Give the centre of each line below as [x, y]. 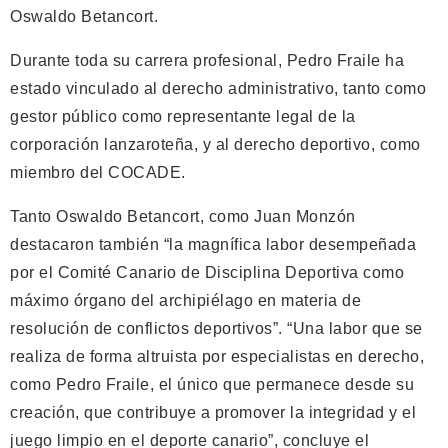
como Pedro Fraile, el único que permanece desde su [212, 384]
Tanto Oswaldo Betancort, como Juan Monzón [183, 216]
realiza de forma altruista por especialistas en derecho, [217, 356]
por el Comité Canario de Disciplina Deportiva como [207, 272]
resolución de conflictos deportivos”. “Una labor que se [216, 328]
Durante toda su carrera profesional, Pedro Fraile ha [207, 60]
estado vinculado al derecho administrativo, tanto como [218, 88]
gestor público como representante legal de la [183, 116]
